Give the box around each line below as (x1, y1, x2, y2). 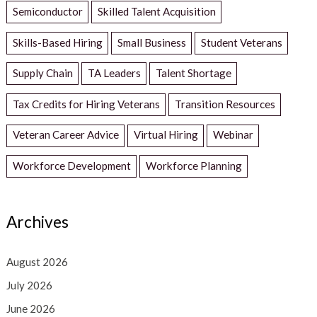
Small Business (117, 35, 186, 49)
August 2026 (6, 255, 68, 269)
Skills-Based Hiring (12, 35, 103, 49)
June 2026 (6, 302, 55, 316)
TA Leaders (87, 67, 141, 80)
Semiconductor (12, 4, 83, 18)
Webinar (212, 128, 253, 142)
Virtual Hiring (133, 128, 198, 142)
